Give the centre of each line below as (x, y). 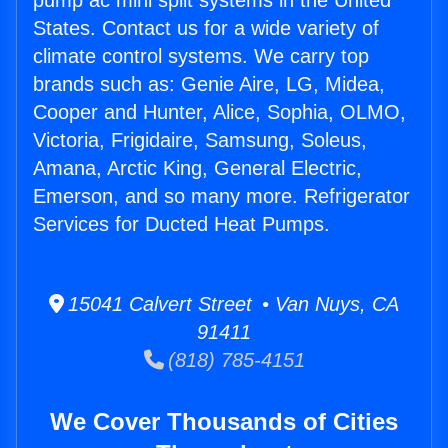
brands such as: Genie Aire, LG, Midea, (209, 84)
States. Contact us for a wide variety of (206, 28)
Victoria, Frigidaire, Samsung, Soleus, (200, 140)
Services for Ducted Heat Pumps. (181, 224)
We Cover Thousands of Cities (224, 422)
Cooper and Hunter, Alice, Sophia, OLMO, (219, 112)
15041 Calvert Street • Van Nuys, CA (231, 304)
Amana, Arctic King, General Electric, (197, 168)
